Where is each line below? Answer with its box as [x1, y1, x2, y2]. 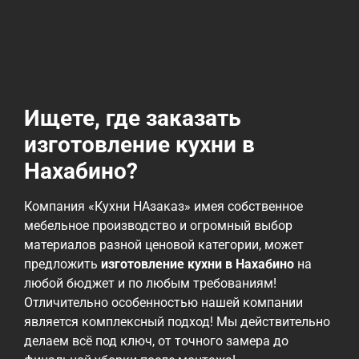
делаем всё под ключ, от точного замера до [24, 333, 288, 349]
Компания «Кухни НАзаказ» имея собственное [24, 199, 303, 215]
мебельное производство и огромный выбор [24, 218, 292, 234]
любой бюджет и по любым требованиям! [24, 276, 276, 292]
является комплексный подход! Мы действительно [24, 314, 330, 330]
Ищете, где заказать [24, 105, 241, 132]
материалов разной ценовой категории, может [24, 237, 304, 253]
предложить [24, 256, 101, 272]
